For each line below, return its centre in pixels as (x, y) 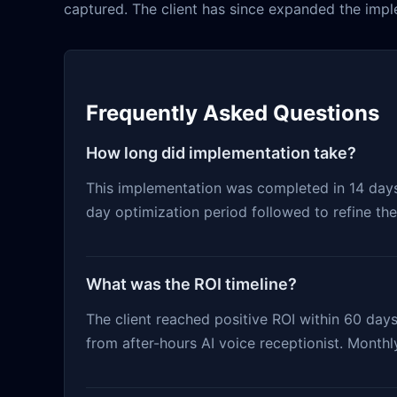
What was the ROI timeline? (191, 284)
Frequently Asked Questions (233, 113)
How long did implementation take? (221, 153)
